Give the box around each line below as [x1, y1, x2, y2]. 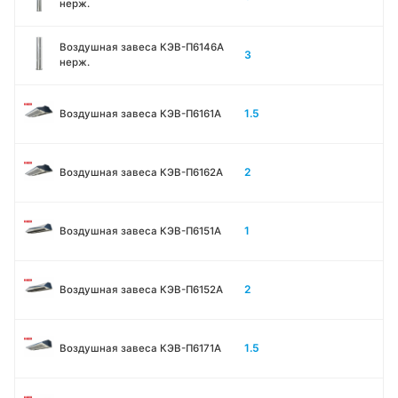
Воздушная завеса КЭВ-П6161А [60, 107, 221, 120]
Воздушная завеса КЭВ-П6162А [60, 165, 223, 179]
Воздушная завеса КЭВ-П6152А [60, 283, 223, 296]
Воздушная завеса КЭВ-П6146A [60, 41, 224, 54]
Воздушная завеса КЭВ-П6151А [60, 224, 221, 237]
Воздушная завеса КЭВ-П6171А [60, 341, 221, 354]
